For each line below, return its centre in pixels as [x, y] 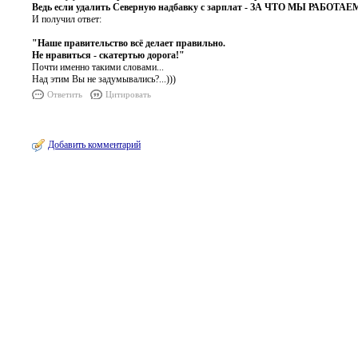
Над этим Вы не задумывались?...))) [104, 79]
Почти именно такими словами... [98, 67]
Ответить [65, 94]
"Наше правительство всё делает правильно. [129, 43]
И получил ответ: [67, 19]
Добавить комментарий [94, 145]
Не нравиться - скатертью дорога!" [108, 55]
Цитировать [128, 94]
